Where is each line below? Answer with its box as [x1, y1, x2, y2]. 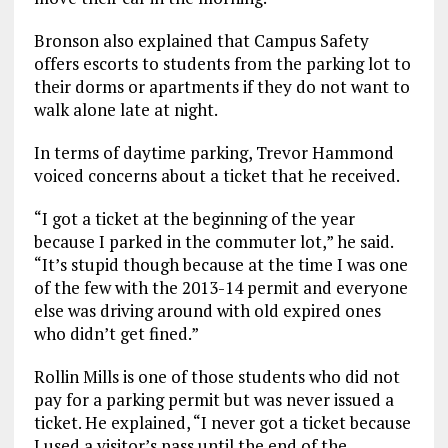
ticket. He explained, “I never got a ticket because [33, 410, 411, 434]
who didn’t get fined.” [33, 321, 199, 345]
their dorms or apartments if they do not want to [33, 74, 410, 98]
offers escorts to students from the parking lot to [33, 51, 411, 75]
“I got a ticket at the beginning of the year [33, 206, 355, 230]
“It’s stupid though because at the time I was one [33, 252, 408, 276]
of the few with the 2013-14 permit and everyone [33, 275, 408, 299]
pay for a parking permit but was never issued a [33, 387, 394, 411]
